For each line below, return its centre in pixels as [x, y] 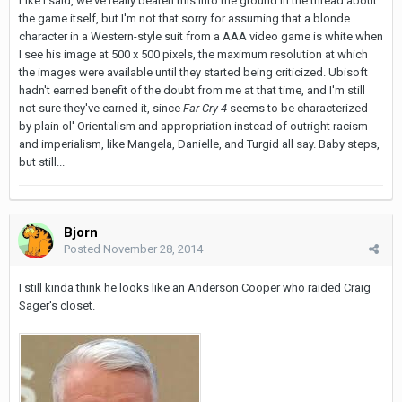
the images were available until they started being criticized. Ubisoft [193, 72]
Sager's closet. [58, 305]
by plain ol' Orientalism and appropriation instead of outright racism [193, 126]
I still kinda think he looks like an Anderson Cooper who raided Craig [195, 287]
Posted [83, 249]
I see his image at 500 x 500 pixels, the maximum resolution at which [193, 54]
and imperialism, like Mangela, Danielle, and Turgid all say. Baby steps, [199, 144]
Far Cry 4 [205, 108]
